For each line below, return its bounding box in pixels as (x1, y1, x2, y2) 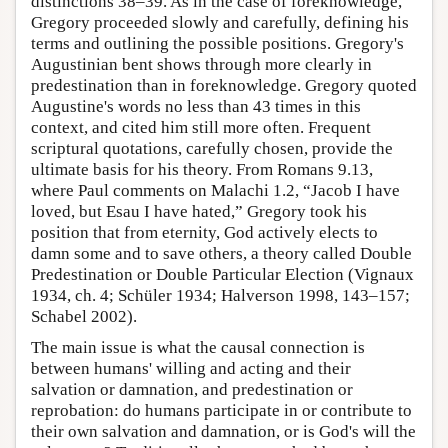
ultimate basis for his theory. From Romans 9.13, (31, 159, 373, 179)
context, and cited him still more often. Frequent (31, 117, 371, 137)
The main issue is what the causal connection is (31, 337, 365, 357)
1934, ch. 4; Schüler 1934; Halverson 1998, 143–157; (31, 285, 410, 305)
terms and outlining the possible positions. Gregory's (31, 33, 404, 53)
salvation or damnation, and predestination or (31, 379, 353, 399)
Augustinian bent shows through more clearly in (31, 54, 372, 74)
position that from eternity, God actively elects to (31, 222, 378, 242)
